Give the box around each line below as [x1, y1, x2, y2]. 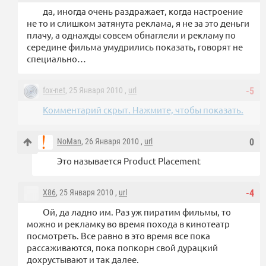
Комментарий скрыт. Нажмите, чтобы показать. [43, 104, 243, 116]
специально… [27, 53, 86, 65]
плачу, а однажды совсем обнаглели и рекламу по [27, 29, 236, 41]
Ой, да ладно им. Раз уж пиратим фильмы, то [43, 206, 231, 218]
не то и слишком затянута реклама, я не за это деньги [27, 17, 249, 29]
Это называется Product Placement [57, 155, 201, 167]
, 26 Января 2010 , [81, 137, 144, 147]
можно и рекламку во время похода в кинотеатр [27, 218, 230, 230]
